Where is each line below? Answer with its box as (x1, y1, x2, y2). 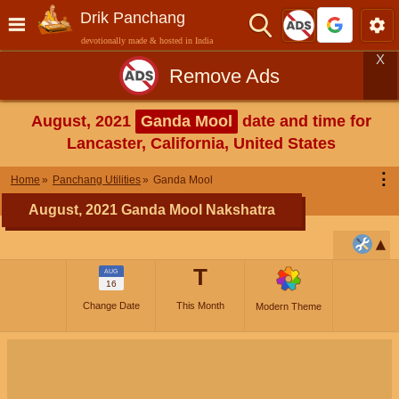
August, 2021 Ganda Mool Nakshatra (28, 202, 275, 217)
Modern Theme (256, 301, 322, 312)
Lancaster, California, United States (67, 134, 336, 152)
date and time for (238, 112, 371, 130)
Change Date (82, 300, 140, 311)
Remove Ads (169, 64, 280, 87)
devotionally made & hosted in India (81, 36, 213, 45)
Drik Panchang (80, 9, 185, 27)
